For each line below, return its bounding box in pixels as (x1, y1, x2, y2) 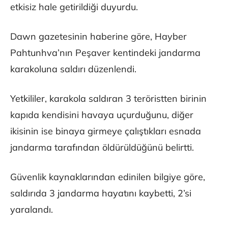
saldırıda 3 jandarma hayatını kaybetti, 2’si (10, 187, 191, 199)
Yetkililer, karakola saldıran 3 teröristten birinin (10, 93, 207, 105)
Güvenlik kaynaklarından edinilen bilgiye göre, (10, 171, 205, 183)
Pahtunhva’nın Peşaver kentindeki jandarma (10, 47, 201, 59)
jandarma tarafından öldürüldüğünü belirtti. (10, 141, 194, 154)
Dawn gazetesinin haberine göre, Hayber (10, 31, 187, 43)
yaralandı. (10, 204, 53, 216)
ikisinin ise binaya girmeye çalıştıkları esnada (10, 125, 201, 137)
